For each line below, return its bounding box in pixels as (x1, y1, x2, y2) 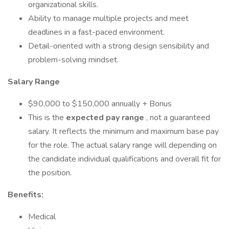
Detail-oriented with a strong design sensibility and (28, 40, 209, 52)
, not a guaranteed (146, 112, 210, 123)
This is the (28, 112, 66, 123)
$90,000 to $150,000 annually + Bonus (28, 98, 172, 109)
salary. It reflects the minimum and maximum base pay (28, 126, 219, 137)
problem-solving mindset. (28, 54, 119, 65)
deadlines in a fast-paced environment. (28, 27, 165, 38)
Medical (28, 211, 56, 222)
